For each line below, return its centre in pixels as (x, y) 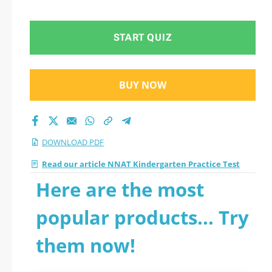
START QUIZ (143, 37)
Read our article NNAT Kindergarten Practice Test (141, 164)
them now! (86, 245)
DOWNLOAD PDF (73, 142)
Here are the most (120, 189)
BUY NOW (143, 85)
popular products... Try (142, 217)
